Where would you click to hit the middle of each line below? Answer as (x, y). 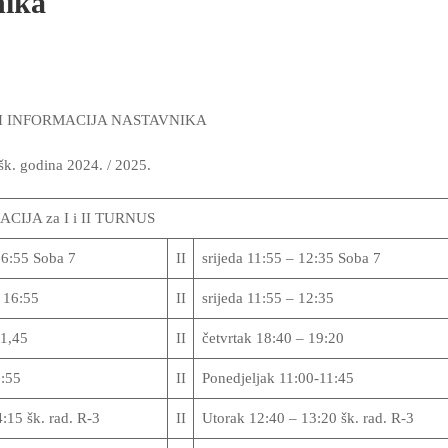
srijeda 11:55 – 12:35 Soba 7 (291, 258)
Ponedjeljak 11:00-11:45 (277, 378)
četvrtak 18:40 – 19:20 (272, 338)
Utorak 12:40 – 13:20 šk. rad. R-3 (307, 418)
